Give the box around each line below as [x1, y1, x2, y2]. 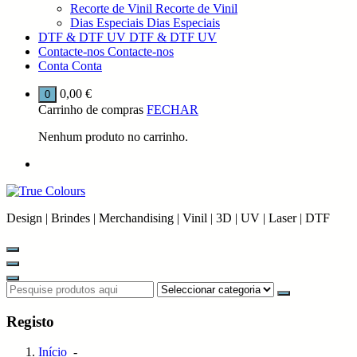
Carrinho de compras [38, 103, 143, 116]
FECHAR [147, 103, 198, 116]
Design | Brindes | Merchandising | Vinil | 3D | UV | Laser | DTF [6, 211, 330, 225]
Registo [6, 312, 54, 330]
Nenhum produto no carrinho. [38, 130, 188, 143]
